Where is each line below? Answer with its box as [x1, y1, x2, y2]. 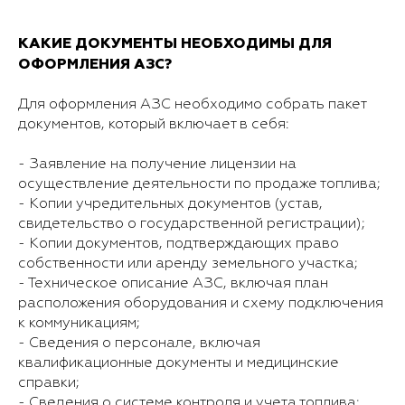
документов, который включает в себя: [18, 117, 289, 132]
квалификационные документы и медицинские [18, 355, 339, 371]
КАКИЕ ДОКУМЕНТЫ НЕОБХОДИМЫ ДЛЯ [18, 35, 332, 51]
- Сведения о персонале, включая [18, 335, 260, 351]
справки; [18, 375, 80, 391]
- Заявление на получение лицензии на [18, 156, 297, 172]
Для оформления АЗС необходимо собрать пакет [18, 97, 366, 112]
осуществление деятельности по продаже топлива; [18, 176, 381, 192]
